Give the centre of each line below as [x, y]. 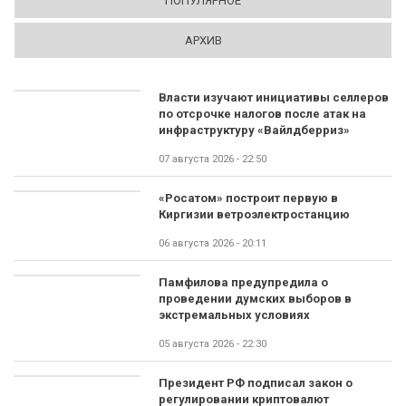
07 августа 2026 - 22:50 [213, 159]
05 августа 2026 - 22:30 [213, 344]
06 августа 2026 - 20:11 [213, 243]
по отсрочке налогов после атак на [262, 114]
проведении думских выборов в [255, 299]
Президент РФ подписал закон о [256, 383]
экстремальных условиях [234, 315]
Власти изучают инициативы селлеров [274, 97]
